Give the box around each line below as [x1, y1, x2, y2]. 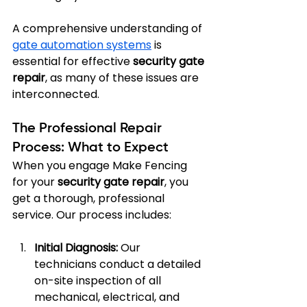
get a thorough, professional [12, 191, 167, 206]
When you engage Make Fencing [12, 158, 190, 173]
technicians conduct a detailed [34, 256, 204, 272]
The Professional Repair [12, 122, 165, 136]
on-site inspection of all [34, 273, 164, 288]
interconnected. [12, 86, 99, 102]
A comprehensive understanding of [12, 21, 205, 36]
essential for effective [12, 53, 133, 69]
